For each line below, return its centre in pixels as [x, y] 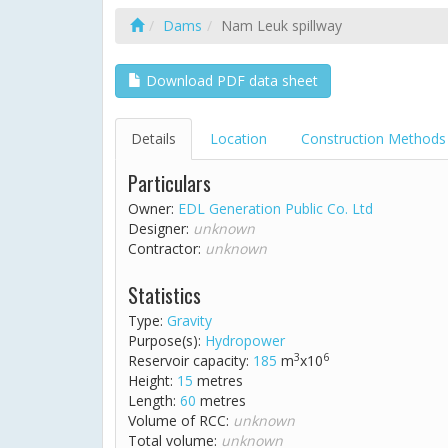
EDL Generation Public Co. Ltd [275, 208]
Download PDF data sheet [230, 80]
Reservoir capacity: [190, 360]
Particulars [169, 183]
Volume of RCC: [180, 420]
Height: [152, 380]
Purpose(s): [166, 340]
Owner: [153, 208]
